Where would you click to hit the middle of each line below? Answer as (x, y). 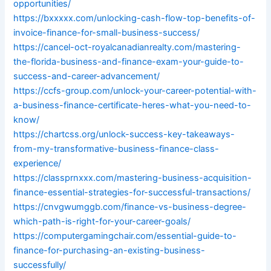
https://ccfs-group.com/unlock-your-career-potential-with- (135, 91)
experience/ (38, 164)
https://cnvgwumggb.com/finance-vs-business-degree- (130, 207)
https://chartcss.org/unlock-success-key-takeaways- (124, 135)
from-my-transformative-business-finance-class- (116, 149)
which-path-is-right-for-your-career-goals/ (102, 222)
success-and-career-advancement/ (87, 77)
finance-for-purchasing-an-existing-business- (109, 251)
